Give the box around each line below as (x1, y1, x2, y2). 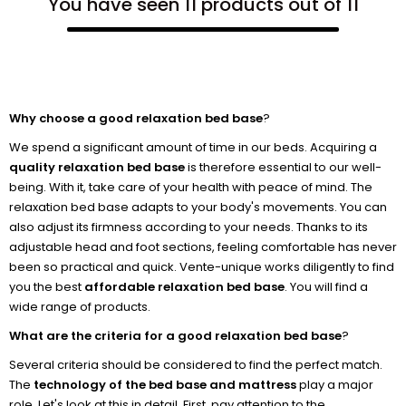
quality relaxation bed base (9, 159, 185, 176)
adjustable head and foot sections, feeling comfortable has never (9, 238, 397, 256)
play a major (296, 376, 373, 393)
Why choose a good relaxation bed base (9, 110, 263, 127)
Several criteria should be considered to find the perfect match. (9, 356, 382, 373)
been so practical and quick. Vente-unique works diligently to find (9, 258, 394, 275)
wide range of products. (9, 298, 150, 315)
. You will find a (285, 278, 368, 295)
